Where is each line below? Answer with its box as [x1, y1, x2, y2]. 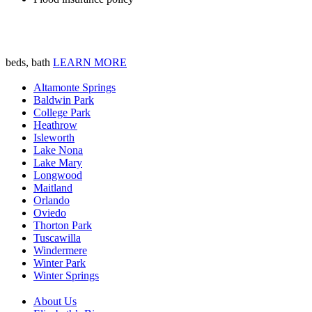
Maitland [33, 182, 72, 194]
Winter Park [33, 257, 86, 270]
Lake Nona [33, 144, 83, 157]
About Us [33, 295, 77, 308]
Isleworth [33, 132, 75, 144]
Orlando [33, 194, 70, 207]
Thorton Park [33, 219, 92, 232]
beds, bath [6, 56, 53, 68]
